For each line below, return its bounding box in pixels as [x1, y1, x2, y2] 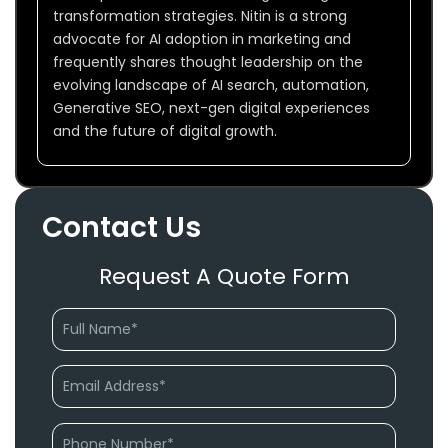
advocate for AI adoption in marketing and [53, 28, 351, 49]
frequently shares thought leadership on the [53, 51, 363, 72]
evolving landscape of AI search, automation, [53, 74, 369, 95]
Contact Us [42, 207, 201, 247]
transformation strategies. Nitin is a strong [53, 5, 347, 26]
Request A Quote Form [98, 260, 350, 292]
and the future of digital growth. [53, 120, 277, 141]
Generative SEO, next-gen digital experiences [53, 97, 370, 118]
